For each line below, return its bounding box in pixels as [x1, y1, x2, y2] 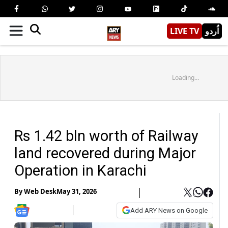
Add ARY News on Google [130, 206, 208, 214]
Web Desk [24, 187, 56, 196]
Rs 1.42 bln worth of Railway [14, 127, 198, 145]
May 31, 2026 [56, 187, 97, 196]
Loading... [172, 73, 199, 82]
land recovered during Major [14, 144, 196, 162]
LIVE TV [170, 25, 199, 37]
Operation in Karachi [14, 161, 147, 179]
